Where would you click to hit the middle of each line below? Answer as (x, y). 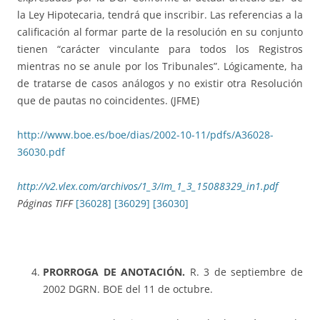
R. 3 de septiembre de (244, 272)
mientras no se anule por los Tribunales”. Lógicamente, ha (160, 66)
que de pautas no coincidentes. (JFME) (108, 101)
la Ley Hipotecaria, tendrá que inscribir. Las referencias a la (160, 15)
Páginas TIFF (46, 204)
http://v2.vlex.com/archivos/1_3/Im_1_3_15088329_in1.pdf (147, 186)
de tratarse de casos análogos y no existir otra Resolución (160, 84)
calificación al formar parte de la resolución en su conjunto (160, 32)
